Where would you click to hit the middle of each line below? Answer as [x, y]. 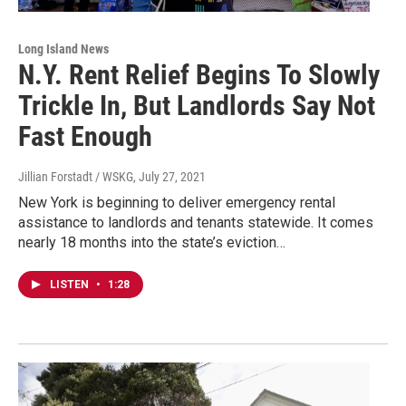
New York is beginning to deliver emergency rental [177, 202]
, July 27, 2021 [169, 176]
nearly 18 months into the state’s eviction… [152, 242]
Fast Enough [85, 136]
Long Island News [63, 48]
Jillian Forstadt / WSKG [76, 176]
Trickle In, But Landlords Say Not [197, 105]
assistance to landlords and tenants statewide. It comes [196, 222]
